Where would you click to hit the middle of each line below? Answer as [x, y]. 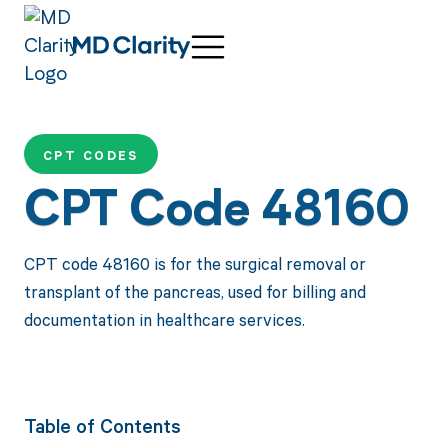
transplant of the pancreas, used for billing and [194, 291]
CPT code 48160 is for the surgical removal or [194, 263]
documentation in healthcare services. [164, 319]
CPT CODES [90, 156]
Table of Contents [102, 425]
